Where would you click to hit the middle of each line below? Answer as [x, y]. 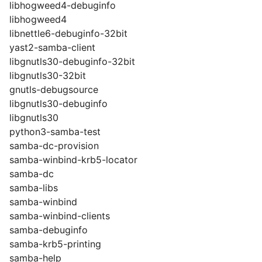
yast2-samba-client [52, 47]
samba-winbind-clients [60, 216]
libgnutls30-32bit [48, 75]
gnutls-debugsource [54, 89]
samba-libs [34, 188]
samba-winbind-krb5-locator [73, 160]
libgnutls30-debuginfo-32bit [72, 61]
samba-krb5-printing [55, 244]
